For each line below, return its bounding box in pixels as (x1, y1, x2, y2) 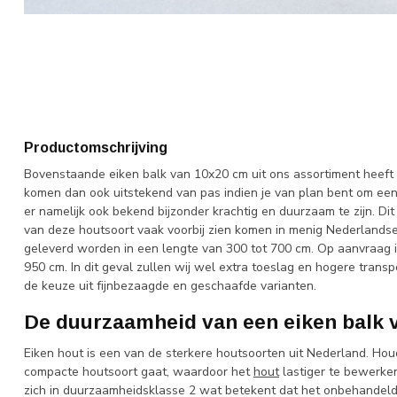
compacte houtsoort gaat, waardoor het (24, 363, 253, 381)
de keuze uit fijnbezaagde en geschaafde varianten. (24, 277, 316, 294)
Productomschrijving (24, 140, 167, 155)
